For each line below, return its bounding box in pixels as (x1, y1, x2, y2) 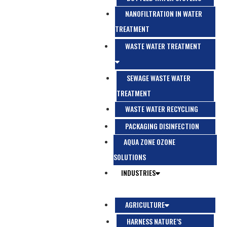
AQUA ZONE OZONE (124, 136, 175, 147)
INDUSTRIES (121, 167, 156, 178)
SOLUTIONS (113, 152, 146, 162)
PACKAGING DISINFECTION (125, 121, 199, 131)
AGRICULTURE (125, 199, 165, 210)
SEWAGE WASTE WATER (127, 72, 191, 83)
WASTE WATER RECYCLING (125, 103, 198, 114)
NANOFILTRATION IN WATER (125, 8, 202, 19)
